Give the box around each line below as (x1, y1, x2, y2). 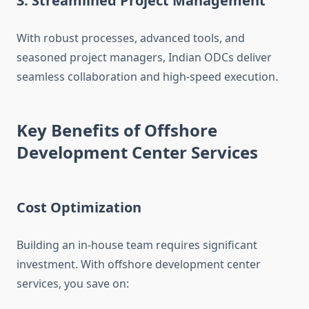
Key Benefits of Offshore (17, 119, 217, 142)
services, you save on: (17, 276, 129, 292)
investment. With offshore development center (17, 257, 261, 272)
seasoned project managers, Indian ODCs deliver (17, 50, 272, 66)
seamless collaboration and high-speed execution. (17, 69, 278, 85)
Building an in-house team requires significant (17, 237, 257, 253)
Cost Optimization (17, 198, 141, 217)
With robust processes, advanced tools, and (17, 30, 245, 46)
